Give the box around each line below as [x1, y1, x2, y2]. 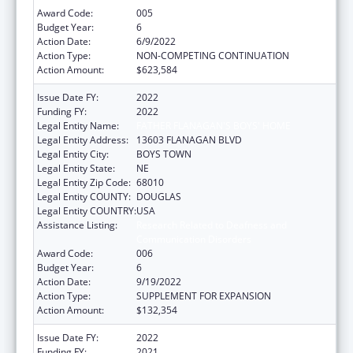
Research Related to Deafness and [136, 217, 287, 232]
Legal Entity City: [37, 147, 109, 161]
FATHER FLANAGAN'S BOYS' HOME [136, 118, 291, 132]
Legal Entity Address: [37, 132, 128, 147]
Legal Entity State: [37, 161, 115, 175]
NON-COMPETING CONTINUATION [136, 48, 289, 62]
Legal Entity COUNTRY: [37, 203, 136, 217]
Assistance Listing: [37, 217, 117, 232]
